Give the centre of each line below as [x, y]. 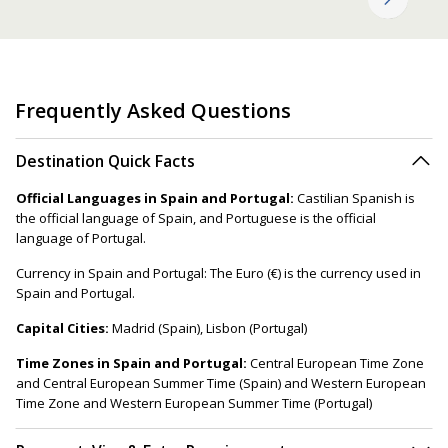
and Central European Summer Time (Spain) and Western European [221, 382]
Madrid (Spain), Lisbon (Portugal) [208, 327]
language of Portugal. [81, 237]
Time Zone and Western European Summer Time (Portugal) [194, 402]
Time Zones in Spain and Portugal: [131, 362]
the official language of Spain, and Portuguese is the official [196, 217]
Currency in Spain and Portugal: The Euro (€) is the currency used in [218, 272]
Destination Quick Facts [105, 160]
